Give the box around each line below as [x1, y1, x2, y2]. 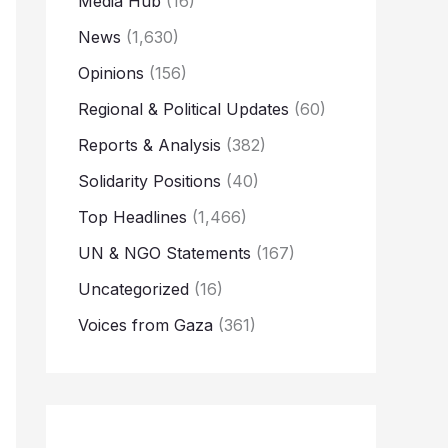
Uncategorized [78, 279, 189, 300]
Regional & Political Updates [78, 99, 289, 120]
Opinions [78, 63, 144, 84]
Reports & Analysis [78, 135, 221, 156]
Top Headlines [78, 207, 187, 228]
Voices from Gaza [78, 315, 213, 336]
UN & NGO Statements [78, 243, 251, 264]
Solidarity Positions [78, 171, 221, 192]
